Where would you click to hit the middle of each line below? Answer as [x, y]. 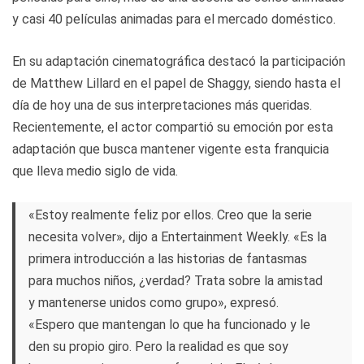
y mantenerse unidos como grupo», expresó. [154, 302]
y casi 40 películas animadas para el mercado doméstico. [174, 19]
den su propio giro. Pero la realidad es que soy [158, 346]
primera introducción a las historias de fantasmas [168, 258]
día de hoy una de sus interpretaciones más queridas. [162, 105]
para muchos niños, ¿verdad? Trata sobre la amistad [175, 280]
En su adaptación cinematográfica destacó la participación [179, 61]
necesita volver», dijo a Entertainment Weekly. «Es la [178, 236]
